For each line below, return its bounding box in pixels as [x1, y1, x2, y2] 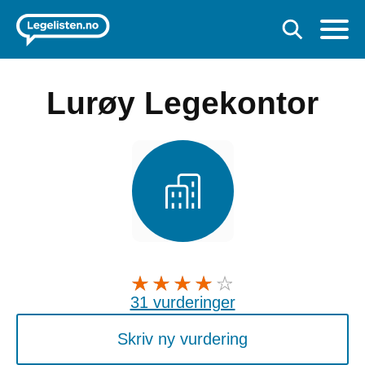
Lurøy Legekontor [46, 86, 319, 121]
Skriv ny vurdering [117, 329, 248, 348]
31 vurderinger [130, 292, 235, 311]
